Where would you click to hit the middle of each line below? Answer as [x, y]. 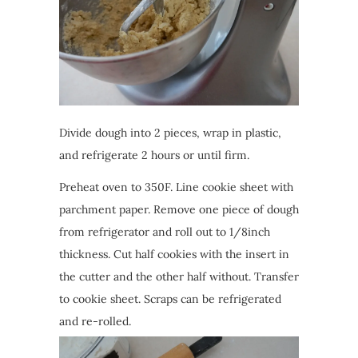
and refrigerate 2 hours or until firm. [154, 155]
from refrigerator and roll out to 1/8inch [165, 231]
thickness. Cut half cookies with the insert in [174, 254]
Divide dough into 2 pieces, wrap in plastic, [170, 132]
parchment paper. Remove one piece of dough [179, 209]
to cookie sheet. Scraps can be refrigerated [170, 298]
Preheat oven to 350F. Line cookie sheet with [176, 187]
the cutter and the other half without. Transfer [179, 276]
